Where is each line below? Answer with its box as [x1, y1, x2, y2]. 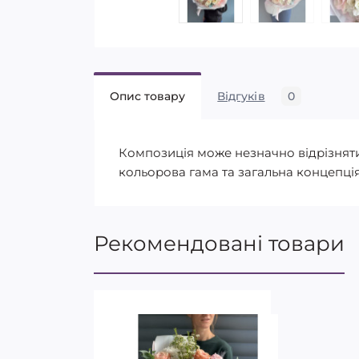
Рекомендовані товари [94, 231, 345, 256]
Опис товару [110, 89, 186, 103]
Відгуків [217, 89, 265, 103]
